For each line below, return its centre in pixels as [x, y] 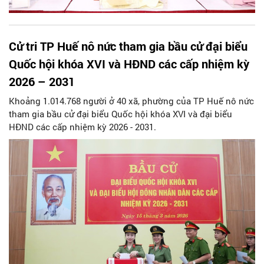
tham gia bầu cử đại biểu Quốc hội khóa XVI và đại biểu [121, 113]
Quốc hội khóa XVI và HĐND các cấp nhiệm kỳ [129, 63]
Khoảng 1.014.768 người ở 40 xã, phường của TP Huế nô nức [131, 100]
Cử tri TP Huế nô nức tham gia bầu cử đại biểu [128, 46]
